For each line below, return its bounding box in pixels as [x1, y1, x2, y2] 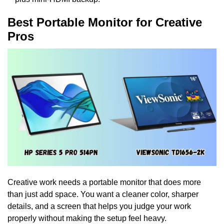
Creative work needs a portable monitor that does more [7, 178, 201, 187]
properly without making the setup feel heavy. [7, 214, 166, 223]
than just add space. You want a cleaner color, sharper [7, 190, 198, 199]
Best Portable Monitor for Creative [7, 15, 202, 29]
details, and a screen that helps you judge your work [7, 202, 191, 211]
